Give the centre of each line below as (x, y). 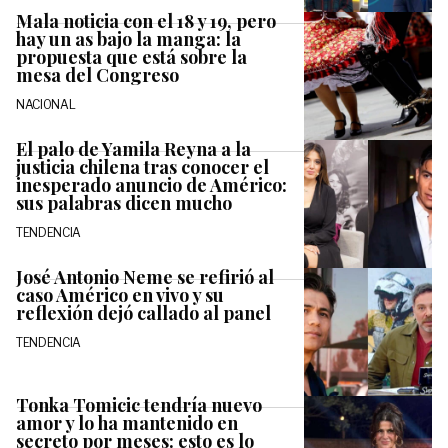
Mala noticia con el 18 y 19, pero (146, 20)
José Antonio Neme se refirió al (145, 276)
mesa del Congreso (97, 74)
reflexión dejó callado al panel (143, 312)
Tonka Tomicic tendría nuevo (139, 404)
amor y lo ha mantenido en (127, 422)
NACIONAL (46, 104)
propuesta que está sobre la (131, 56)
